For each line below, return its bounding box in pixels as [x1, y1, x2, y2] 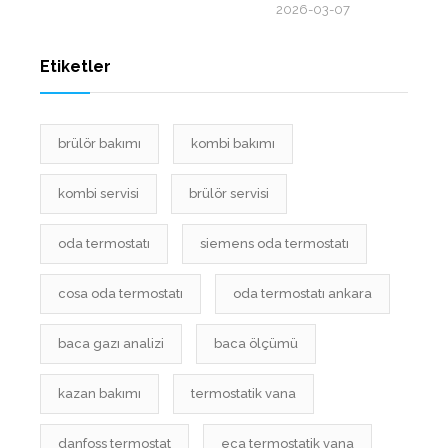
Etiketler [40, 56, 111, 76]
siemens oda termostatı [200, 235, 349, 251]
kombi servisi [58, 185, 139, 201]
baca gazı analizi [58, 335, 164, 351]
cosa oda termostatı [58, 285, 183, 301]
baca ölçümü [214, 335, 298, 351]
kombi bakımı [191, 135, 275, 151]
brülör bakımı [58, 135, 141, 151]
